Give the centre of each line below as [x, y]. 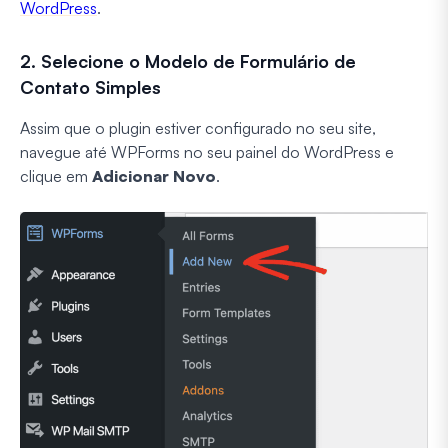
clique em [56, 175]
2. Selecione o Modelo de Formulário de [188, 60]
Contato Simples [90, 86]
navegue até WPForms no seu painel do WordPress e [207, 151]
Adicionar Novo [154, 175]
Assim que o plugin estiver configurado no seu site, [198, 127]
